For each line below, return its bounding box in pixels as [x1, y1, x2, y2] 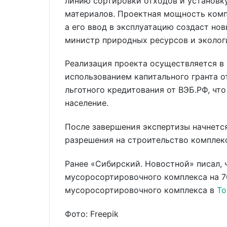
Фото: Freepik [65, 208, 119, 219]
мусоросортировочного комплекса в [65, 185, 217, 196]
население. [65, 98, 108, 108]
